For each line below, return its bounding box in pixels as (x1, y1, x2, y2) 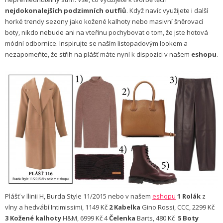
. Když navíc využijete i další (126, 6, 208, 15)
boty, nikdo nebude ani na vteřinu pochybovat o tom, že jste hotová (5, 28, 208, 37)
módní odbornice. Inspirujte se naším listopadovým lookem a (5, 39, 188, 48)
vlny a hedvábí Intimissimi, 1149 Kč (5, 202, 109, 212)
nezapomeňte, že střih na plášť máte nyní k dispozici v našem (5, 50, 191, 59)
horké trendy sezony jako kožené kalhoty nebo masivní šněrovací (5, 17, 203, 26)
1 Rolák (177, 191, 201, 201)
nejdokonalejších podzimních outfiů (5, 6, 126, 15)
